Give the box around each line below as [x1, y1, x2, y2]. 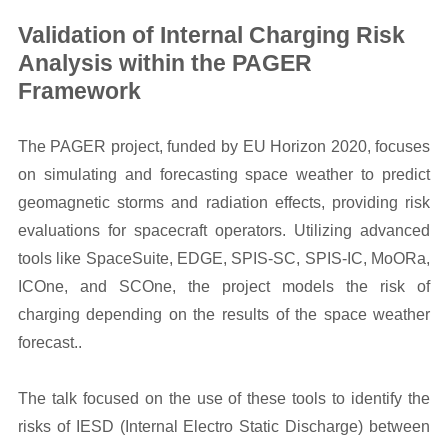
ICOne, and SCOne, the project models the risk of [17, 277, 431, 295]
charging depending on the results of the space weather [17, 305, 431, 323]
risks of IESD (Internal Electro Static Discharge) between [17, 417, 431, 435]
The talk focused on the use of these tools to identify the [17, 389, 431, 407]
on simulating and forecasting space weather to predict [17, 165, 431, 183]
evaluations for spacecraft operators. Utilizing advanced [17, 221, 431, 239]
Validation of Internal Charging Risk [17, 21, 405, 48]
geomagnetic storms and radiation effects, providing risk [17, 193, 431, 211]
